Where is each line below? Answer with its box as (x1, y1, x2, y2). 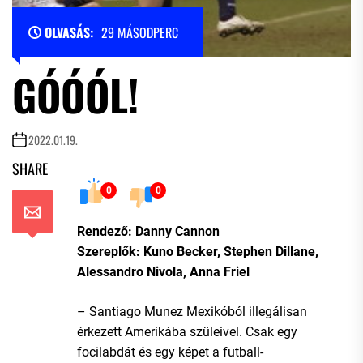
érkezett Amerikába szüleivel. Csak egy (77, 323, 297, 340)
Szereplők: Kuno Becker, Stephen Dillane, (77, 243, 318, 259)
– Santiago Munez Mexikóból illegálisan (77, 303, 307, 319)
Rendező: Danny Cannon (77, 223, 220, 239)
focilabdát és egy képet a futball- (77, 344, 263, 360)
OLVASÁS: (45, 22, 93, 42)
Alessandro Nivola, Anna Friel (77, 263, 250, 280)
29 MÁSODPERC (101, 22, 178, 42)
